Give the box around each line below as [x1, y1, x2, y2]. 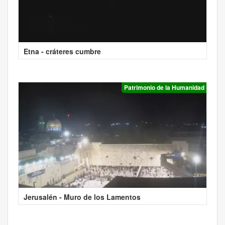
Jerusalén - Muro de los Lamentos [24, 191, 141, 202]
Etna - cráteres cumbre [24, 46, 101, 56]
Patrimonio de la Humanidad [124, 82, 204, 92]
